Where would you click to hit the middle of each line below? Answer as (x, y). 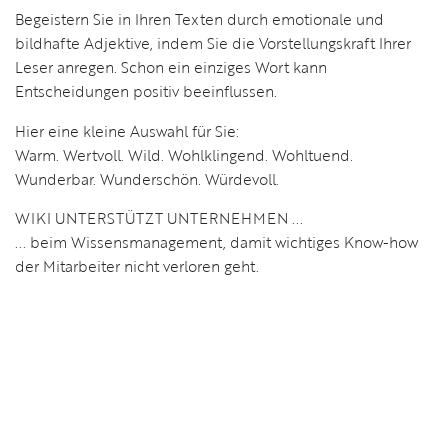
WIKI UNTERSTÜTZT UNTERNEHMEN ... (159, 218)
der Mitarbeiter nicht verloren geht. (137, 266)
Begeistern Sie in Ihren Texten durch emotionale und (199, 19)
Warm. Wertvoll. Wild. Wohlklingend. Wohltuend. (184, 154)
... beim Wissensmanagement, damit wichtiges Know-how (216, 242)
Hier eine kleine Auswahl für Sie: (127, 130)
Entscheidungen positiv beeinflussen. (146, 91)
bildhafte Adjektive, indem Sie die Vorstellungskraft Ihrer (213, 43)
